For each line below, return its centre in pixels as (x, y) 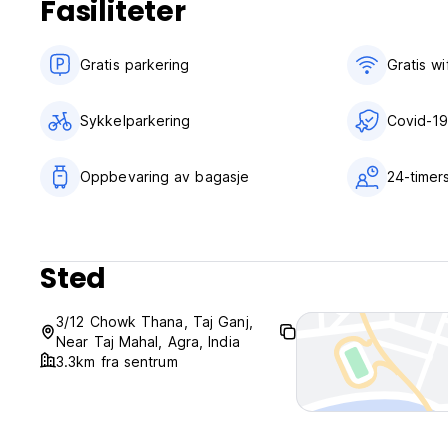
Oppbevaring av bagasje (165, 177)
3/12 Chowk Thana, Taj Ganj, (154, 322)
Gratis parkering (135, 65)
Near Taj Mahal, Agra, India (148, 342)
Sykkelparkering (135, 121)
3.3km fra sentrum (117, 362)
